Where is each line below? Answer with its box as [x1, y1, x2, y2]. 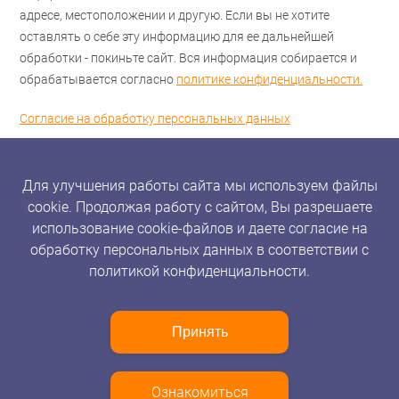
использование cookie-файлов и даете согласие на [31, 219, 368, 237]
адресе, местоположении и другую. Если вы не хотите [20, 7, 330, 22]
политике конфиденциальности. [176, 71, 362, 86]
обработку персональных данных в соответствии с [30, 240, 369, 258]
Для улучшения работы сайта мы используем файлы [21, 176, 378, 194]
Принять [171, 323, 228, 339]
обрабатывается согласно [20, 71, 176, 86]
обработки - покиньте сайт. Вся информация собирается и [20, 50, 357, 65]
